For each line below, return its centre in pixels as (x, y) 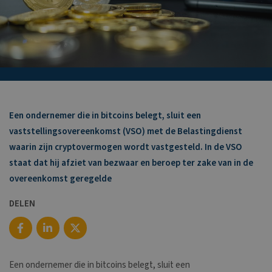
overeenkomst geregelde (60, 179)
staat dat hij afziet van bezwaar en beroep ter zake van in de (131, 163)
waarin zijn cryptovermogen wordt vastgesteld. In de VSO (126, 148)
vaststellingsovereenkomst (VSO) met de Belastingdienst (126, 132)
